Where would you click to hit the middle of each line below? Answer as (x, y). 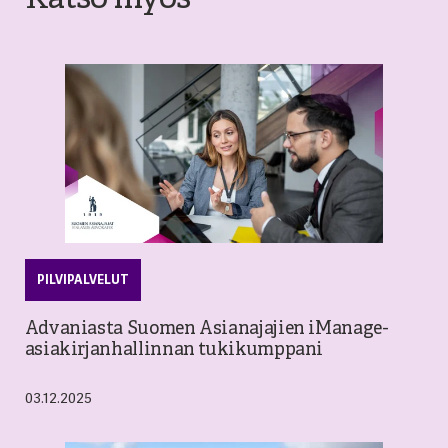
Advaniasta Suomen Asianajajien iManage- (206, 330)
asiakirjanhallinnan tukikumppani (174, 351)
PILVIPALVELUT (82, 280)
